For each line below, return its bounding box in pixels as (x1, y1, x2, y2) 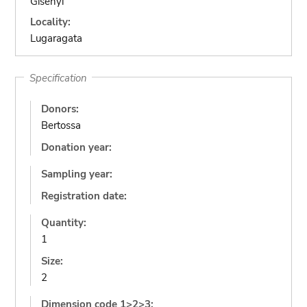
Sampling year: (41, 167, 113, 181)
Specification (29, 71, 87, 84)
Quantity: (41, 216, 87, 230)
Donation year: (41, 140, 112, 154)
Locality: (30, 14, 71, 29)
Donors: (41, 102, 79, 116)
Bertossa (41, 119, 82, 132)
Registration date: (41, 189, 127, 203)
